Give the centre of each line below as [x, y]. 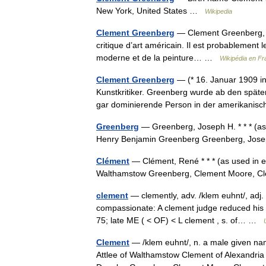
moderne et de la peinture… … [158, 58]
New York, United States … [151, 11]
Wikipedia [218, 11]
